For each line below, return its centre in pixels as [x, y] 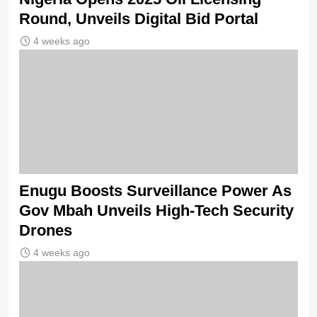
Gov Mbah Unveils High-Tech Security [156, 210]
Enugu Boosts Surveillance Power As [155, 190]
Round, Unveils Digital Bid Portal [139, 19]
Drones [46, 230]
